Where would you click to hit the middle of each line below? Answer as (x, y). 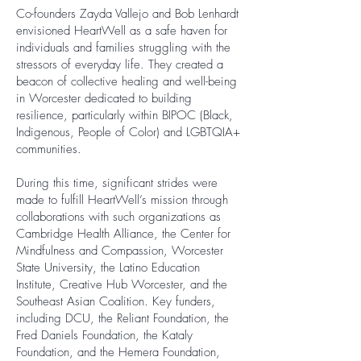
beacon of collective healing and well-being (127, 81)
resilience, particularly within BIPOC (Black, (124, 115)
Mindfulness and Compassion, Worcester (120, 251)
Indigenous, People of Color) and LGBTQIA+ (128, 132)
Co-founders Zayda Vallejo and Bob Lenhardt (127, 14)
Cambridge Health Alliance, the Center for (123, 234)
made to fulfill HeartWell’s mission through (122, 200)
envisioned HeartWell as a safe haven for (122, 31)
